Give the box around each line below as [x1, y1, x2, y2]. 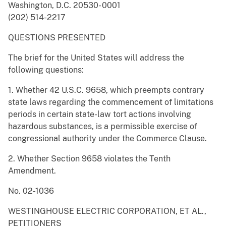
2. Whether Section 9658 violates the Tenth [8, 154, 171, 164]
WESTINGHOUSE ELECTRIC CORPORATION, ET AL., [8, 206, 206, 216]
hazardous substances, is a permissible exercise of [8, 122, 197, 132]
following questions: [8, 65, 84, 75]
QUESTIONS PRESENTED [8, 33, 105, 43]
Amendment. [8, 166, 56, 176]
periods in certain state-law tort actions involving [8, 109, 191, 120]
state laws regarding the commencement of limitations [8, 97, 213, 107]
